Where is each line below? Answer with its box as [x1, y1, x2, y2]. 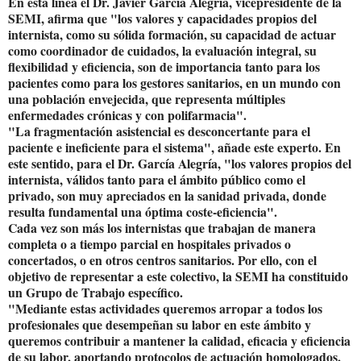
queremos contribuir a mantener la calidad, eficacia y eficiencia [8, 330, 351, 350]
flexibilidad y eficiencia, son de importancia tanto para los [8, 56, 320, 76]
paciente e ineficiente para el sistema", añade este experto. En [8, 137, 341, 156]
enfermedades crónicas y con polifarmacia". [8, 105, 247, 124]
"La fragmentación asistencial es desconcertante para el [8, 121, 310, 140]
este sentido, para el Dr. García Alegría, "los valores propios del [8, 153, 351, 172]
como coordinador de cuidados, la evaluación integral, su [8, 40, 317, 60]
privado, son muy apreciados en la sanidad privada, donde [8, 185, 326, 205]
